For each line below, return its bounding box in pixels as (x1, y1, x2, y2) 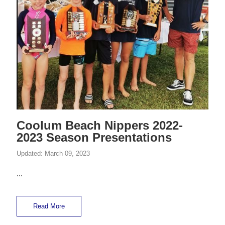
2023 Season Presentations (17, 131, 172, 145)
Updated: (17, 150, 45, 158)
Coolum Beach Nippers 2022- (17, 119, 183, 133)
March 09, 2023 (45, 150, 90, 158)
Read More (33, 202, 65, 210)
